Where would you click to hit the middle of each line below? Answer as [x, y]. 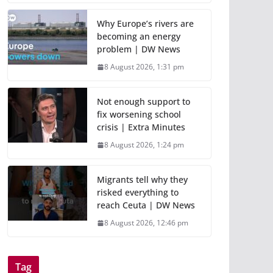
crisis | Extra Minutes [141, 127]
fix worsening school [139, 115]
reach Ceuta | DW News [146, 205]
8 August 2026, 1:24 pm [144, 145]
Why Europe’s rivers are [145, 24]
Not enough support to [144, 102]
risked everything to [138, 193]
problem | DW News [139, 49]
